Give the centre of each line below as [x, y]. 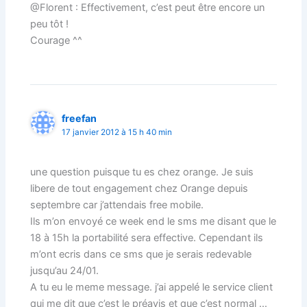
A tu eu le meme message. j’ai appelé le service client [152, 287]
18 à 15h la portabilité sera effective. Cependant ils [147, 237]
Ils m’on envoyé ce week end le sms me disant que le [153, 221]
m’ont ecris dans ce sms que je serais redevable [141, 254]
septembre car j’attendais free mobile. [117, 205]
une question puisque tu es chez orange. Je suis [142, 172]
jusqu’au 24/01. [65, 270]
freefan [79, 118]
